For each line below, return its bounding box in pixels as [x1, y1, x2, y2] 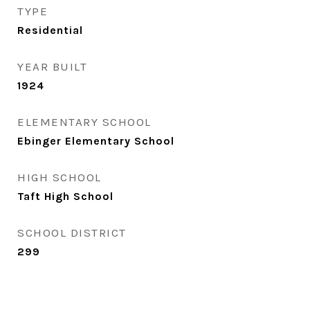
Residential [17, 24, 83, 37]
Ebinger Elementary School [17, 134, 174, 147]
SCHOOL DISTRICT [17, 226, 127, 239]
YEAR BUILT [17, 60, 87, 73]
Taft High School [17, 190, 113, 203]
